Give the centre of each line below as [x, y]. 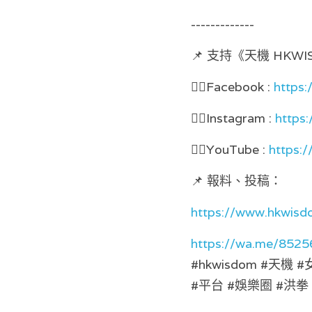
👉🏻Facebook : [232, 87]
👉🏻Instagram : [233, 118]
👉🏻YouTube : [230, 150]
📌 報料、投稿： [238, 181]
